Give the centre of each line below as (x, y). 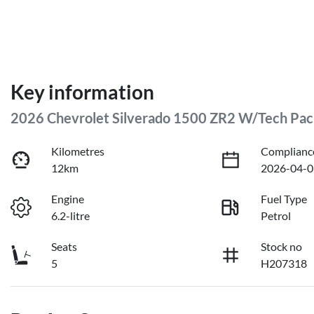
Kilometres (78, 151)
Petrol (276, 216)
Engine (68, 199)
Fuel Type (284, 199)
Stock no (282, 247)
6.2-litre (71, 216)
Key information (82, 92)
